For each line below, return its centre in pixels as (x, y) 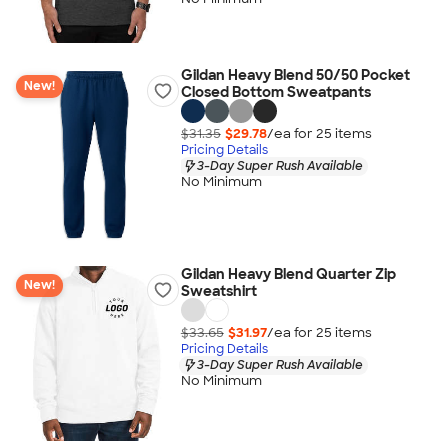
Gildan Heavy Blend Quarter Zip (288, 274)
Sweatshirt (218, 291)
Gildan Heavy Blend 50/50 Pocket (295, 75)
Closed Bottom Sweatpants (275, 92)
